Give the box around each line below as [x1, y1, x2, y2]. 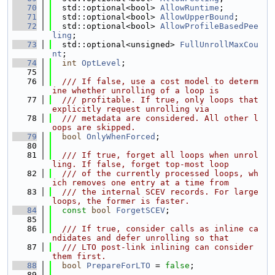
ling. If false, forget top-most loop [52, 160, 229, 169]
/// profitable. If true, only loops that [52, 95, 258, 104]
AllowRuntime [160, 3, 219, 12]
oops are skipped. [52, 123, 136, 132]
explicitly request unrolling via [52, 104, 209, 114]
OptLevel [82, 58, 121, 68]
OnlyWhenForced [87, 132, 155, 141]
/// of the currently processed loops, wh [52, 169, 258, 178]
